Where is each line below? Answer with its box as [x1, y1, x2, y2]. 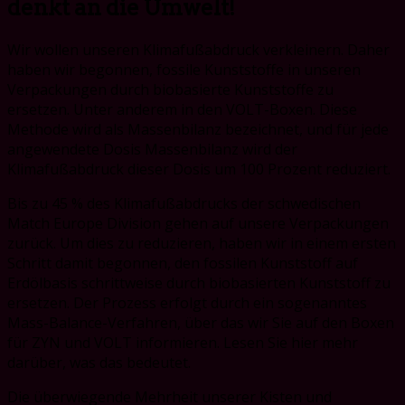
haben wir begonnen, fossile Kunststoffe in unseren [7, 60, 361, 80]
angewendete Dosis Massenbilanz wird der [7, 139, 297, 160]
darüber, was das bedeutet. [7, 353, 191, 373]
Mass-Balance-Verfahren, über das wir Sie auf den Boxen [7, 313, 394, 334]
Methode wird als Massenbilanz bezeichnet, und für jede [7, 119, 389, 140]
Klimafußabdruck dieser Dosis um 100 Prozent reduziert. [7, 159, 391, 180]
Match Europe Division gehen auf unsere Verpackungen [7, 213, 389, 234]
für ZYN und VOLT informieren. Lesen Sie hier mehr [7, 333, 358, 353]
